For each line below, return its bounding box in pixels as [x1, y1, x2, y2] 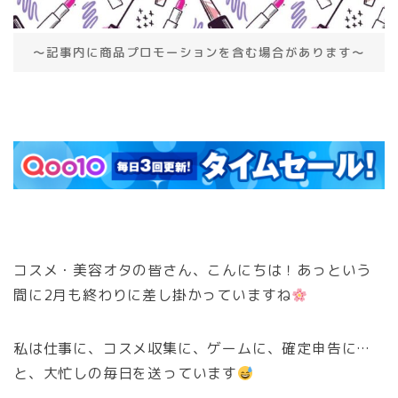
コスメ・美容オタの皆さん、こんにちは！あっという [13, 260, 372, 281]
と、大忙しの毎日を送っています [13, 363, 237, 384]
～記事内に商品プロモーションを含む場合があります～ [33, 44, 366, 61]
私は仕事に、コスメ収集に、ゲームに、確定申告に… [13, 338, 371, 359]
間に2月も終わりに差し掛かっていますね [13, 285, 292, 306]
